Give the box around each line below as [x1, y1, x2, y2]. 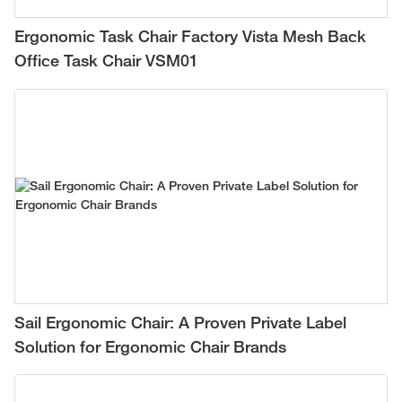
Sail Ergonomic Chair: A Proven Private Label [14, 316, 346, 332]
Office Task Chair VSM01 [14, 55, 198, 70]
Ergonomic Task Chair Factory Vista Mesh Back [14, 31, 366, 46]
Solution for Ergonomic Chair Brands [14, 340, 286, 356]
